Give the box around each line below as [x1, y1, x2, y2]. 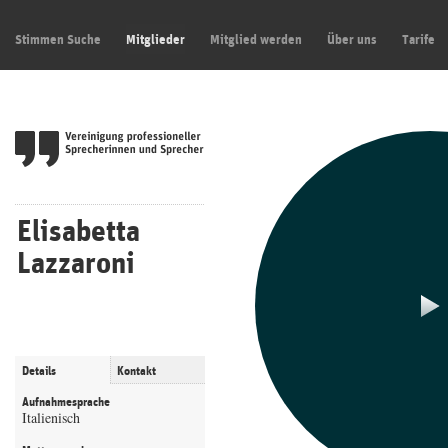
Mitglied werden [210, 31, 302, 47]
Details [22, 364, 56, 378]
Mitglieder [126, 31, 185, 47]
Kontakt [117, 364, 156, 378]
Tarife [402, 31, 435, 47]
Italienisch [22, 408, 80, 427]
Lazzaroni [17, 245, 135, 280]
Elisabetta [17, 213, 140, 248]
